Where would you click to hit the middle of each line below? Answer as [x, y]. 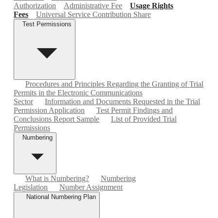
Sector [23, 101]
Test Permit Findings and [135, 110]
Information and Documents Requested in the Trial [122, 101]
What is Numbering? [57, 178]
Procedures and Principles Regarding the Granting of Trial [114, 84]
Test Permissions [47, 24]
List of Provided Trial [144, 119]
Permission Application [49, 110]
